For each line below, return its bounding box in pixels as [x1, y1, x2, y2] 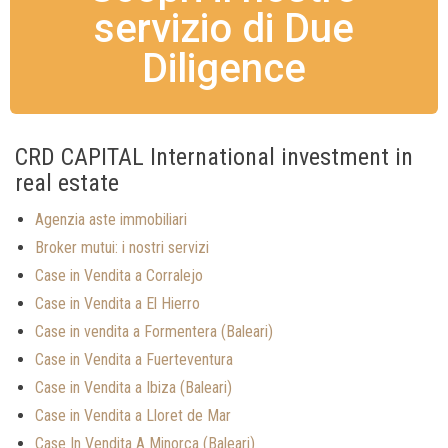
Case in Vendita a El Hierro [35, 294, 200, 313]
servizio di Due [94, 5, 354, 52]
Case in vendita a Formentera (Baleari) [35, 322, 273, 341]
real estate [15, 169, 119, 197]
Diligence [142, 45, 306, 92]
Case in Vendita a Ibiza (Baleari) [35, 378, 232, 397]
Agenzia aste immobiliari [35, 210, 187, 229]
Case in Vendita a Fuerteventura [35, 350, 233, 369]
